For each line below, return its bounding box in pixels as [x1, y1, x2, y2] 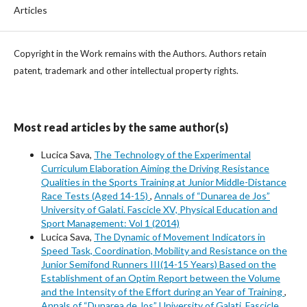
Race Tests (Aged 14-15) [41, 190, 150, 202]
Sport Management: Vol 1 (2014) [41, 217, 180, 230]
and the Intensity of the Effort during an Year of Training [41, 286, 284, 298]
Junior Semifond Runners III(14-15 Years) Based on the [41, 258, 276, 271]
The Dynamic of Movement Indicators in [94, 231, 265, 243]
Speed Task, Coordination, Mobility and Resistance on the [41, 245, 287, 257]
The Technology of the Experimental [94, 149, 251, 161]
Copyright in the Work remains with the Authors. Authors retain [14, 48, 267, 60]
